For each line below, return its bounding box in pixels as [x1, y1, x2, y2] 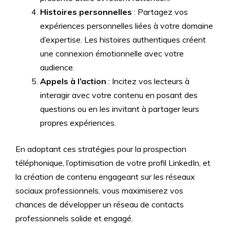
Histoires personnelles [40, 7, 132, 17]
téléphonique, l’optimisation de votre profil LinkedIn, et [15, 158, 210, 168]
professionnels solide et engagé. [15, 213, 133, 223]
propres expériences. [40, 118, 116, 128]
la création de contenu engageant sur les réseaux [15, 171, 195, 182]
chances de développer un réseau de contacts [15, 199, 184, 209]
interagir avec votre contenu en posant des [40, 90, 198, 100]
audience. [40, 62, 74, 72]
